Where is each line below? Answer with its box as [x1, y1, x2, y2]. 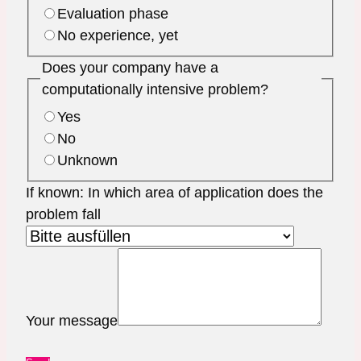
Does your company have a [41, 60, 218, 77]
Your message [26, 312, 118, 329]
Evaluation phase [56, 6, 168, 23]
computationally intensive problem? [41, 81, 268, 98]
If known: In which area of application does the [26, 184, 323, 201]
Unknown [56, 151, 118, 168]
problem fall [26, 205, 101, 222]
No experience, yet [56, 27, 178, 44]
